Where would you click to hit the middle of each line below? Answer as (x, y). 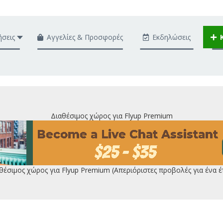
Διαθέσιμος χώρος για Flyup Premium (111, 116)
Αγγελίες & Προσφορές (85, 37)
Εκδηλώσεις (171, 37)
